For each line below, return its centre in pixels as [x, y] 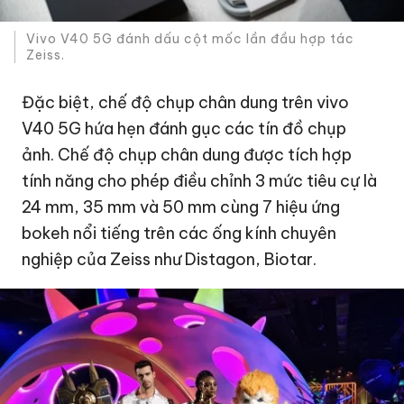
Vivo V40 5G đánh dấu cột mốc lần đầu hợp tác [191, 39]
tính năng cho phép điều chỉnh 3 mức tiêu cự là [200, 180]
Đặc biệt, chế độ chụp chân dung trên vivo [186, 102]
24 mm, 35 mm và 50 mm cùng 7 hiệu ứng [181, 207]
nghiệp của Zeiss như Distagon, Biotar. [170, 259]
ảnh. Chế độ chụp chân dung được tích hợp [187, 154]
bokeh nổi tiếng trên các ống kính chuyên [179, 233]
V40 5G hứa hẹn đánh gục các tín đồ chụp [184, 128]
